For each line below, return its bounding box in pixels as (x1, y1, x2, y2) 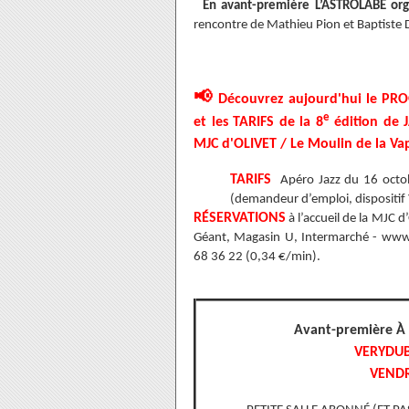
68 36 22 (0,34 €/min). (194, 250, 320, 264)
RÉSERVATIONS (194, 211, 286, 225)
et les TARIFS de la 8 (194, 115, 323, 130)
